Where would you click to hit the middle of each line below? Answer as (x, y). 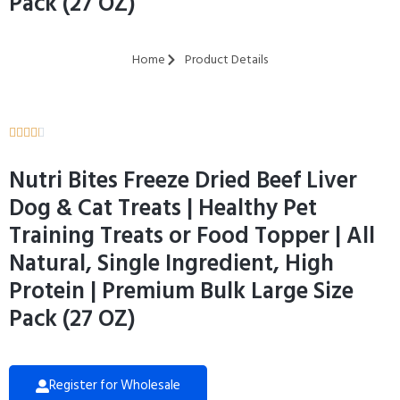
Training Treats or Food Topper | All (192, 236)
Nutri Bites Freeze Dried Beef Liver (183, 181)
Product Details (227, 60)
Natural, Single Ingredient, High (171, 264)
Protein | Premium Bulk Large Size (181, 292)
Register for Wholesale (115, 386)
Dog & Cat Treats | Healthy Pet (163, 208)
